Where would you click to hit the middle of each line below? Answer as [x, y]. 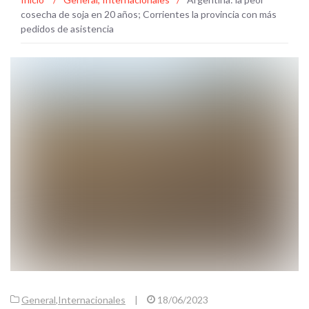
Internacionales [92, 300]
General [39, 300]
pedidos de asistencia [67, 28]
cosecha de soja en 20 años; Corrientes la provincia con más [149, 14]
